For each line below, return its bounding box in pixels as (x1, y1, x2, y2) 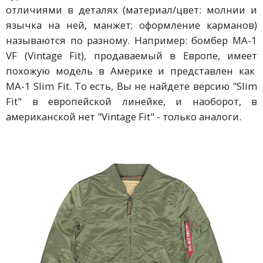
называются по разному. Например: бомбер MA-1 (6, 33, 257, 48)
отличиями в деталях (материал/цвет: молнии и (6, 3, 257, 17)
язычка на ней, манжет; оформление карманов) (6, 18, 257, 32)
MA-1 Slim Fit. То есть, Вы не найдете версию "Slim (6, 79, 257, 93)
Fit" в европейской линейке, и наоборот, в (6, 95, 257, 109)
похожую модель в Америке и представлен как (6, 64, 257, 78)
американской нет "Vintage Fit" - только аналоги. (6, 110, 241, 124)
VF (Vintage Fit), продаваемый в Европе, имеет (6, 49, 257, 63)
